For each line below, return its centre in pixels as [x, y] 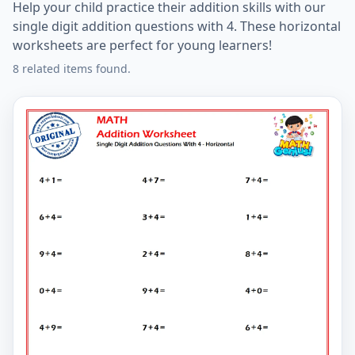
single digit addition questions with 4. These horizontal [177, 26]
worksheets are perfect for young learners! [142, 45]
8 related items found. [72, 69]
